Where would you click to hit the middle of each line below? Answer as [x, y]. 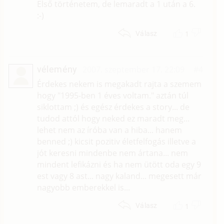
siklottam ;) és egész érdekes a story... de [113, 107]
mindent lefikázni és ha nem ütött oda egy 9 [119, 165]
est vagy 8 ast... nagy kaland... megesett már [119, 176]
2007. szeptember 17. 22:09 [133, 70]
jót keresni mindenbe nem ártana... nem [112, 153]
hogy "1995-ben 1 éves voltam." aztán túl [112, 96]
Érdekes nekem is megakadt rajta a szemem [119, 84]
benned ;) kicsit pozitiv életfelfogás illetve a [116, 142]
